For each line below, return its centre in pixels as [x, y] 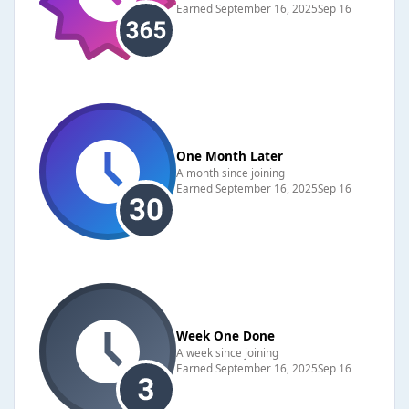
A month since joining [231, 172]
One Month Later [230, 156]
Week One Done [225, 336]
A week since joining [227, 353]
